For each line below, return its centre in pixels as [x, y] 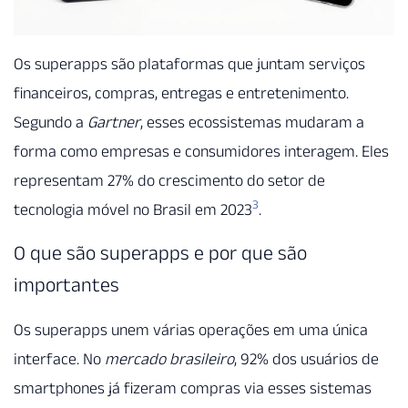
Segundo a [51, 122]
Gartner [114, 122]
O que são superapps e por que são [160, 252]
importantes [66, 284]
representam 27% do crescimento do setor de [169, 180]
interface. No [59, 358]
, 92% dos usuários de [306, 358]
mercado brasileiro [169, 358]
